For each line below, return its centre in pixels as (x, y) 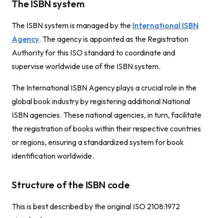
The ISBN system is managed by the (72, 25)
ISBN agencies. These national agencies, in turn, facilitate (107, 115)
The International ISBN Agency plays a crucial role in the (104, 88)
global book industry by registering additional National (101, 101)
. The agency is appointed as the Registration (114, 39)
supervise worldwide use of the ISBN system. (86, 66)
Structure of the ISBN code (71, 185)
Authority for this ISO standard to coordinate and (93, 53)
